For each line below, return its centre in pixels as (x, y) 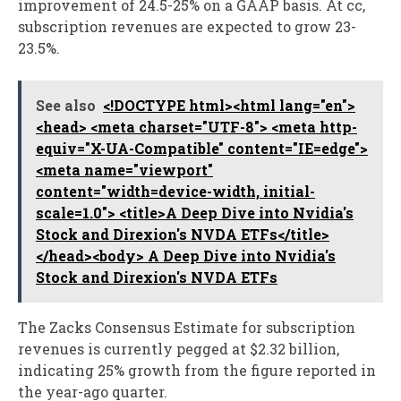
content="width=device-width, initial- (175, 192)
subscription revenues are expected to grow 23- (187, 27)
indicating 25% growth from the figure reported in (197, 371)
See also (66, 106)
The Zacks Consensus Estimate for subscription (187, 328)
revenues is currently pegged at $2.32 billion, (179, 349)
